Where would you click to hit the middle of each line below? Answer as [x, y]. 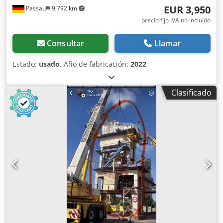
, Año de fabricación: [95, 64]
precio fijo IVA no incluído [176, 20]
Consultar [65, 44]
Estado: [26, 64]
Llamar [167, 44]
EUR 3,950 [187, 10]
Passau [35, 8]
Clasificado [191, 93]
